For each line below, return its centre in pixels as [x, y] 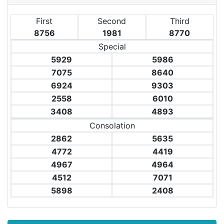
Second [112, 21]
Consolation [112, 125]
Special [112, 46]
